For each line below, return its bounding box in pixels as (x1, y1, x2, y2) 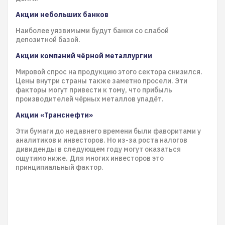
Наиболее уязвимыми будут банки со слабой (16, 26, 169, 35)
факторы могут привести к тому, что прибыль (16, 85, 172, 94)
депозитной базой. (16, 35, 80, 44)
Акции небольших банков (16, 10, 108, 19)
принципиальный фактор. (16, 163, 103, 172)
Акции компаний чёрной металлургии (16, 51, 152, 60)
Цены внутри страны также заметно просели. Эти (16, 76, 187, 85)
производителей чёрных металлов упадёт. (16, 94, 164, 103)
